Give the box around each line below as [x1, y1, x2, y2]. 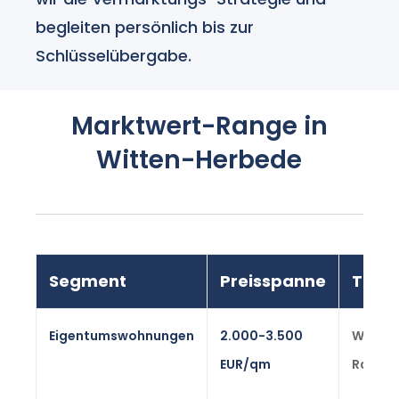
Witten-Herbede [96, 142, 303, 178]
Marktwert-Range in [70, 109, 328, 144]
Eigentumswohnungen [49, 327, 195, 346]
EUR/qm [220, 355, 272, 374]
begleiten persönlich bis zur [36, 15, 255, 38]
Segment [49, 270, 127, 293]
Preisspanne [220, 270, 327, 293]
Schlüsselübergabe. [36, 44, 192, 67]
